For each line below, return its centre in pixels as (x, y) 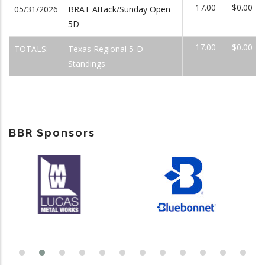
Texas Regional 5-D (106, 49)
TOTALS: (32, 49)
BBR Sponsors (52, 133)
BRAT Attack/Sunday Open (119, 9)
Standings (87, 64)
